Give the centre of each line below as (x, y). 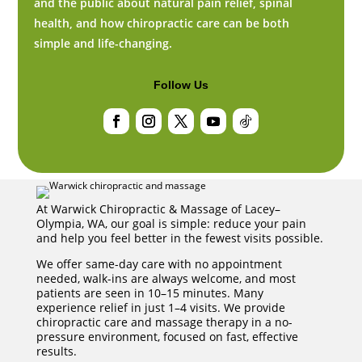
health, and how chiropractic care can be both (162, 23)
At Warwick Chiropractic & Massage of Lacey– (158, 208)
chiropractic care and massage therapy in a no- (164, 322)
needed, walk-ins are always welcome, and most (166, 278)
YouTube (220, 140)
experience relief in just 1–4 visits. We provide (160, 307)
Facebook (126, 140)
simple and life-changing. (103, 43)
